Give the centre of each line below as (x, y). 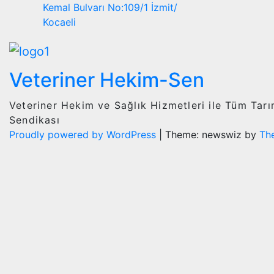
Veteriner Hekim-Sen (107, 80)
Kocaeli (59, 22)
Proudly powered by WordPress (84, 135)
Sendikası (35, 120)
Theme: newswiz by (212, 135)
